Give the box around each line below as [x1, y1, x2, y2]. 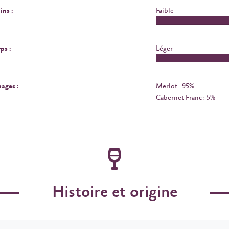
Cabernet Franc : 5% [155, 94, 215, 102]
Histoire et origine [52, 183, 177, 202]
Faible [155, 7, 174, 15]
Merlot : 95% [155, 82, 194, 90]
